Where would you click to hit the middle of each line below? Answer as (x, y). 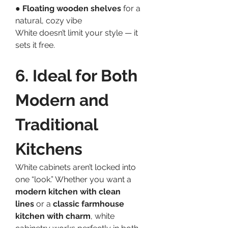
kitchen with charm (53, 216)
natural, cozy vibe (49, 20)
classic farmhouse (89, 204)
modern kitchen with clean (68, 191)
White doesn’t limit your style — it (77, 33)
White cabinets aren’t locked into (76, 167)
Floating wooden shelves (72, 8)
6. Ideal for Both (76, 75)
